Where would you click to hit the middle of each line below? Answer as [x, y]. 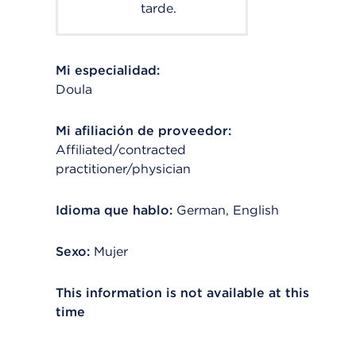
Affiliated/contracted [121, 150]
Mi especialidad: [108, 70]
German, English [228, 210]
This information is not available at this [182, 293]
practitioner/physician [123, 169]
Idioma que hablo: [114, 210]
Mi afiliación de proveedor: [143, 131]
